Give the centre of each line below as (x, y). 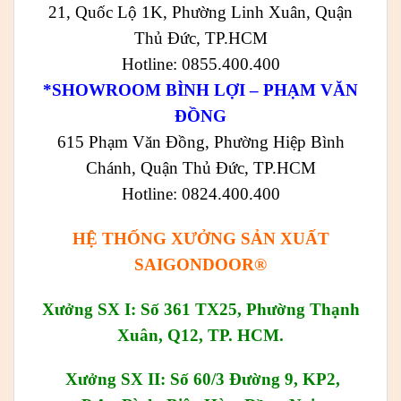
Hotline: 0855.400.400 (200, 64)
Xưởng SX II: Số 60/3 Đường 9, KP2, (200, 380)
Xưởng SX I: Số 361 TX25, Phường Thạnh (200, 309)
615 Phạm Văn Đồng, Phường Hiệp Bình (200, 141)
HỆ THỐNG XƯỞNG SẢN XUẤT (200, 238)
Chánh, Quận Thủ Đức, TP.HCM (200, 167)
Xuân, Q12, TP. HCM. (200, 335)
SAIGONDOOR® (200, 264)
